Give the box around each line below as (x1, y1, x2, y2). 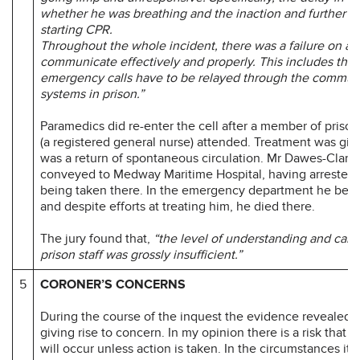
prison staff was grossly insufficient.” (40, 246, 242, 263)
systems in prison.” (40, 85, 144, 102)
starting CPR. (40, 21, 112, 38)
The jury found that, (40, 230, 153, 247)
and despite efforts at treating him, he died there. (40, 198, 315, 215)
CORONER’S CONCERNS (40, 276, 186, 292)
